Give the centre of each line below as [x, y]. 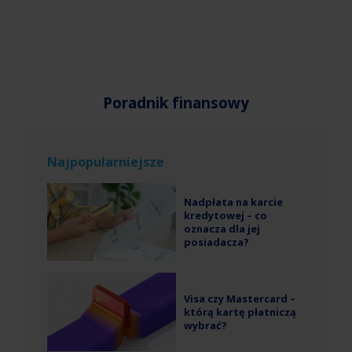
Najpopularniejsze [106, 161]
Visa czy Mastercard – [240, 298]
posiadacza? [216, 242]
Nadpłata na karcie [233, 202]
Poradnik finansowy [176, 103]
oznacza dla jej [222, 228]
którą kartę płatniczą [240, 312]
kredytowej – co [225, 215]
